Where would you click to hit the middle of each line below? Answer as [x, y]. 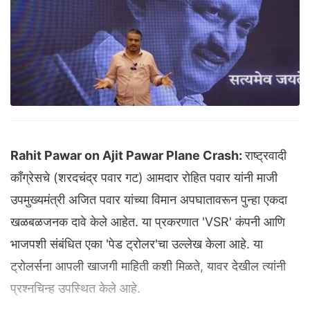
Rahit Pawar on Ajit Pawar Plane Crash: [128, 156]
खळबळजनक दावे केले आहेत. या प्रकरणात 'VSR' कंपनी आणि [148, 222]
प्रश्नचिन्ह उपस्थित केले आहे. [75, 289]
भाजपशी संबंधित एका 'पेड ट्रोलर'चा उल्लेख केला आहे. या [137, 244]
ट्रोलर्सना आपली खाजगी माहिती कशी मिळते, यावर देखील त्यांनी [148, 266]
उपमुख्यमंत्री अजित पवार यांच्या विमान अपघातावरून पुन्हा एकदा [149, 200]
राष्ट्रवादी [266, 156]
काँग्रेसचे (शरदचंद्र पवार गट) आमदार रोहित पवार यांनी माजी [144, 178]
